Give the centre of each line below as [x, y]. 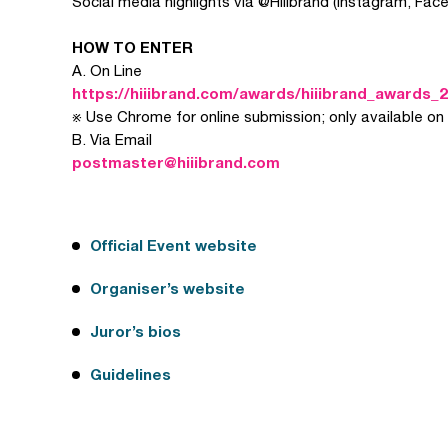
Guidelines [130, 374]
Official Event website [173, 245]
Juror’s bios [135, 331]
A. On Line [107, 70]
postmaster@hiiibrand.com [176, 162]
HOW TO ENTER [132, 47]
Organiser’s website [167, 288]
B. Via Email [112, 139]
